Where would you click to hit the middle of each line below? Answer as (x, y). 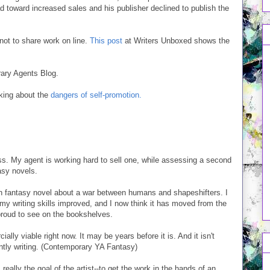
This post (106, 41)
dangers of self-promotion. (96, 95)
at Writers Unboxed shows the (176, 41)
